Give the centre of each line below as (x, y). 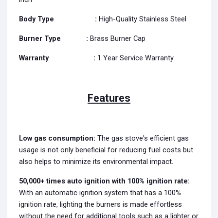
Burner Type (53, 39)
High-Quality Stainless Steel (142, 19)
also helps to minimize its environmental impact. (96, 162)
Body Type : (58, 19)
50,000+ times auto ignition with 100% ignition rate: (104, 181)
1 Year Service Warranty (136, 58)
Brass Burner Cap (117, 39)
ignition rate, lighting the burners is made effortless (100, 205)
